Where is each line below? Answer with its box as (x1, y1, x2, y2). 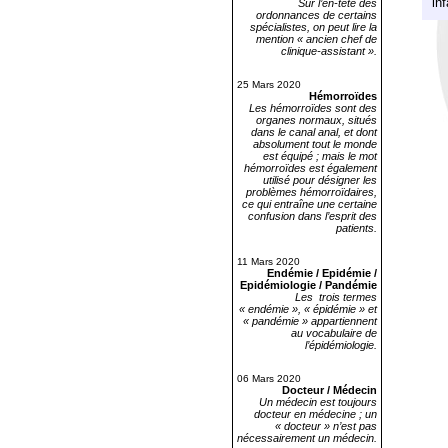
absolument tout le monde (253, 138, 377, 150)
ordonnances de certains (256, 9, 377, 21)
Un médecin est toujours (259, 396, 377, 408)
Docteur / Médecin (282, 384, 377, 396)
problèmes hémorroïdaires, (246, 186, 377, 198)
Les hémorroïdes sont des (249, 102, 377, 114)
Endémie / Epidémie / (267, 267, 377, 279)
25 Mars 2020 (237, 79, 301, 90)
